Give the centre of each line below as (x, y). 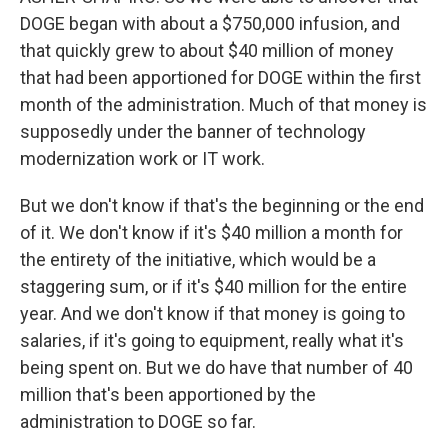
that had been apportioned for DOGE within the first (220, 77)
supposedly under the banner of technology (193, 131)
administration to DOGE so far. (138, 421)
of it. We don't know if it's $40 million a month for (211, 232)
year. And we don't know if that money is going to (212, 313)
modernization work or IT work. (142, 158)
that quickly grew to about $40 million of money (207, 50)
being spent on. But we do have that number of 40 (216, 367)
